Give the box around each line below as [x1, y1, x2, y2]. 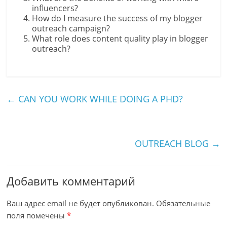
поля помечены [7, 210, 67, 220]
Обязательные [156, 198, 211, 208]
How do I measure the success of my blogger [32, 13, 203, 24]
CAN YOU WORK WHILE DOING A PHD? [16, 93, 183, 105]
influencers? [32, 3, 79, 14]
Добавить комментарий [7, 173, 136, 188]
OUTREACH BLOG [134, 137, 211, 149]
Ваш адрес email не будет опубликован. [7, 198, 155, 208]
